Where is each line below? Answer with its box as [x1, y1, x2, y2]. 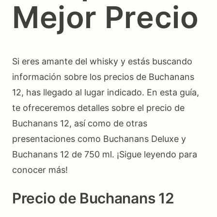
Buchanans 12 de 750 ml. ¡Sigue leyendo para [12, 149, 197, 160]
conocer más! [12, 165, 68, 175]
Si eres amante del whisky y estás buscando [12, 56, 192, 67]
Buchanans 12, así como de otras [12, 118, 147, 129]
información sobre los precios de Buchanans [12, 72, 194, 82]
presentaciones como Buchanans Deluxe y [12, 134, 186, 144]
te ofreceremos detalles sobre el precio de [12, 103, 185, 113]
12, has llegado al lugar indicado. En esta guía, [12, 87, 199, 98]
